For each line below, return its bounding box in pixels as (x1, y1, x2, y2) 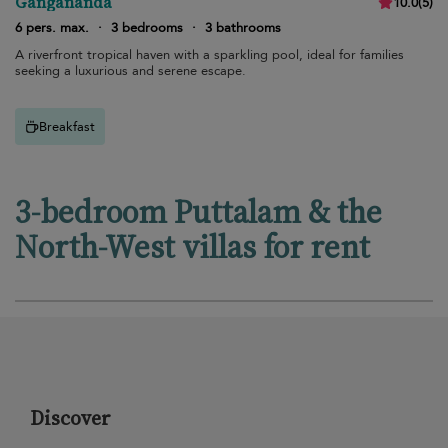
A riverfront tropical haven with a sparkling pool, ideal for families (15, 46, 404, 64)
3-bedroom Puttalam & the (15, 190, 382, 234)
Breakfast (39, 117, 95, 136)
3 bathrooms (205, 19, 281, 37)
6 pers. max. (15, 19, 89, 37)
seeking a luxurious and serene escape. (15, 62, 246, 80)
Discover (30, 404, 111, 432)
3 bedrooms (111, 19, 183, 37)
